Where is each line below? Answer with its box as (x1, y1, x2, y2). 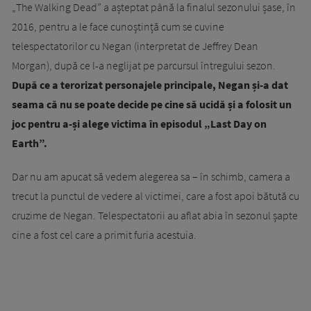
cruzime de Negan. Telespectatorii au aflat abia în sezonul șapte (12, 208, 298, 223)
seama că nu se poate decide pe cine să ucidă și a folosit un (12, 97, 292, 112)
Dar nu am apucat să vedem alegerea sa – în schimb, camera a (12, 169, 290, 184)
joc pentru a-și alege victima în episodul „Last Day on (12, 117, 267, 131)
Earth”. (12, 136, 47, 151)
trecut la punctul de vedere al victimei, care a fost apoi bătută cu (12, 189, 299, 203)
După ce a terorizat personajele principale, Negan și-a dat (12, 78, 288, 92)
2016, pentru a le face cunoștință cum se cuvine (12, 19, 224, 34)
